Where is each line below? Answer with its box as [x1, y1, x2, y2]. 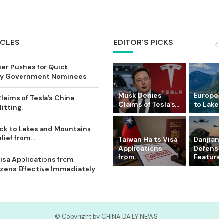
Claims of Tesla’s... [118, 99, 179, 109]
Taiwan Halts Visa [118, 135, 177, 144]
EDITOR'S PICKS [113, 37, 173, 47]
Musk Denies [118, 90, 162, 100]
